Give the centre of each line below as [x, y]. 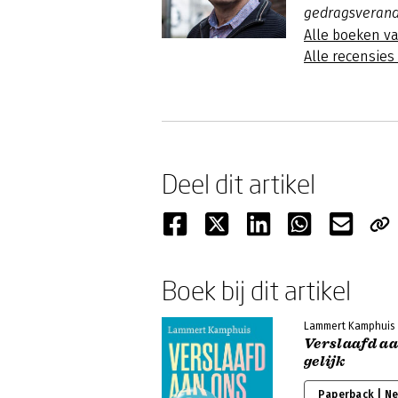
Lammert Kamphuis [349, 326]
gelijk [324, 362]
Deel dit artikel [239, 183]
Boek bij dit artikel [256, 290]
